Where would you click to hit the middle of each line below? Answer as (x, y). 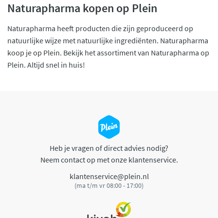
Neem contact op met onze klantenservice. (109, 160)
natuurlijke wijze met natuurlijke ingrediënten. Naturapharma (108, 41)
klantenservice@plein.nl (109, 176)
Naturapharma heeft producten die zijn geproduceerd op (100, 28)
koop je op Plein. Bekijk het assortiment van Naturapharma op (108, 53)
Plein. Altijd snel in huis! (46, 65)
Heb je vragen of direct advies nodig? (109, 148)
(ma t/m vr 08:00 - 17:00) (109, 185)
